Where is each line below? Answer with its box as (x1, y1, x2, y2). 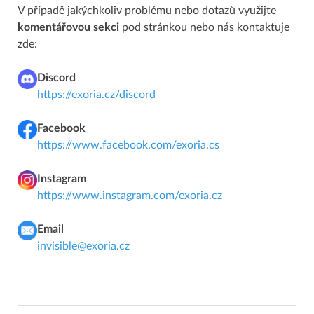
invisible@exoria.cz (36, 240, 130, 252)
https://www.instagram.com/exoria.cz (36, 189, 222, 201)
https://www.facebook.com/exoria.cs (36, 139, 219, 151)
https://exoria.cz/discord (36, 88, 156, 100)
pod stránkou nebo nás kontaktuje (119, 21, 289, 33)
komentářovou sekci (18, 21, 119, 33)
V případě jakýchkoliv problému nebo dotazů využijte (18, 4, 276, 16)
